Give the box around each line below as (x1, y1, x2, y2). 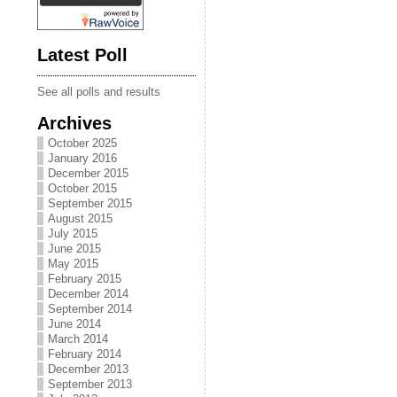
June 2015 (48, 242, 101, 255)
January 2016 (48, 152, 117, 165)
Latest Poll (37, 44, 128, 65)
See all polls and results (37, 85, 160, 98)
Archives (37, 113, 112, 133)
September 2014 (48, 302, 132, 315)
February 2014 (48, 347, 121, 361)
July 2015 (48, 227, 97, 240)
